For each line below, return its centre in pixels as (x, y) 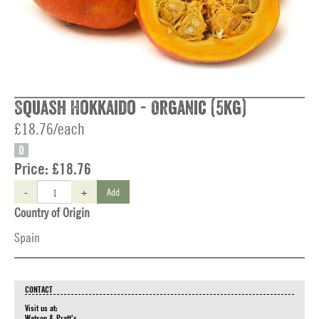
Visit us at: (41, 308)
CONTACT (39, 289)
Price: (33, 169)
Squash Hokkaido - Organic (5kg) (130, 108)
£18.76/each (49, 129)
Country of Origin (52, 213)
